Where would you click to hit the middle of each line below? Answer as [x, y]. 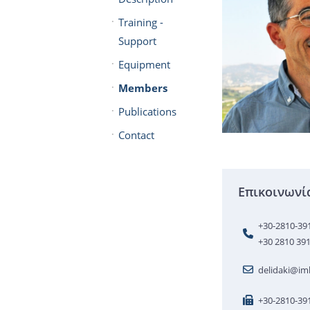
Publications [147, 111]
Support [137, 40]
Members [143, 88]
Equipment [144, 64]
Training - [140, 22]
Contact [136, 135]
